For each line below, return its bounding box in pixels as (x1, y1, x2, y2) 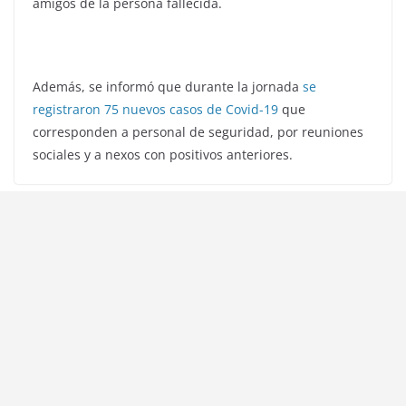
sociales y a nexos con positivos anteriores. (33, 146, 293, 164)
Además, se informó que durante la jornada (33, 78, 303, 96)
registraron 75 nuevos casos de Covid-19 (33, 101, 278, 119)
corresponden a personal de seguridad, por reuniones (33, 123, 363, 141)
